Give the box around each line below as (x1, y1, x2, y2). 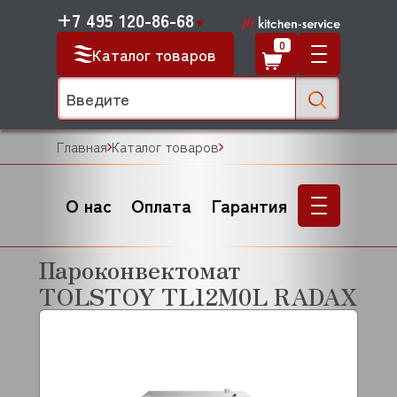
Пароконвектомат (39, 253, 240, 285)
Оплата (131, 192, 192, 218)
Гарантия (211, 192, 287, 218)
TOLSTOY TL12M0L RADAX (39, 279, 357, 312)
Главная (57, 136, 107, 157)
